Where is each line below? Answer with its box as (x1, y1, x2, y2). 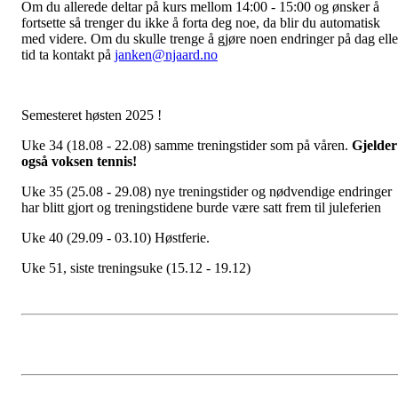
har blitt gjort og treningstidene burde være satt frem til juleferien (21, 199, 381, 215)
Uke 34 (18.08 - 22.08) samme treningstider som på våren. (21, 137, 352, 153)
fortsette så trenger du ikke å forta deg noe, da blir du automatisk (21, 14, 380, 30)
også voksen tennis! (21, 153, 140, 169)
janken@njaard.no (115, 46, 218, 62)
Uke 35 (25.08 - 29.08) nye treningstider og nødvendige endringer (21, 183, 392, 199)
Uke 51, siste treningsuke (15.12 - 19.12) (21, 259, 254, 275)
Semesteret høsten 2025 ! (21, 107, 162, 123)
